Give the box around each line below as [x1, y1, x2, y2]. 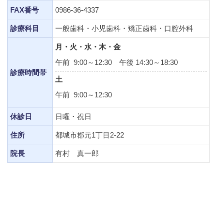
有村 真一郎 [55, 149, 99, 157]
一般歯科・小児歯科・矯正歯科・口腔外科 [55, 24, 193, 32]
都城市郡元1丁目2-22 [55, 131, 124, 139]
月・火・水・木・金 [55, 43, 121, 51]
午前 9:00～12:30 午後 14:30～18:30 [55, 58, 178, 66]
